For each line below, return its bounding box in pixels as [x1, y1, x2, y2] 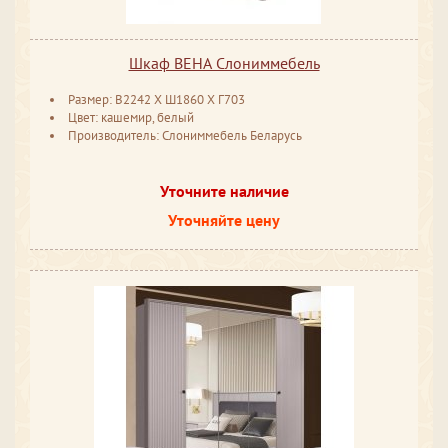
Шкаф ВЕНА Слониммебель [128, 53, 320, 74]
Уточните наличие [159, 180, 289, 201]
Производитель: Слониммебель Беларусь [68, 127, 302, 145]
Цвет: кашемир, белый [68, 109, 194, 127]
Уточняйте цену [168, 209, 280, 230]
